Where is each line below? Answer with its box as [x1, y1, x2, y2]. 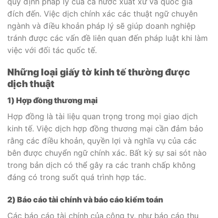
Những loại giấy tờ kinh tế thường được [7, 66, 190, 78]
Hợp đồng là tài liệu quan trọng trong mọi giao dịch [7, 111, 198, 121]
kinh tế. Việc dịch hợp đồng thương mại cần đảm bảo [7, 123, 203, 133]
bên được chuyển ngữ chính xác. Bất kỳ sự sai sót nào [7, 147, 207, 158]
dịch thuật [7, 78, 54, 90]
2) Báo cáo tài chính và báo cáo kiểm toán [7, 194, 163, 204]
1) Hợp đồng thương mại [7, 95, 98, 105]
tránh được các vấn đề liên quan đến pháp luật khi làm [7, 33, 208, 43]
